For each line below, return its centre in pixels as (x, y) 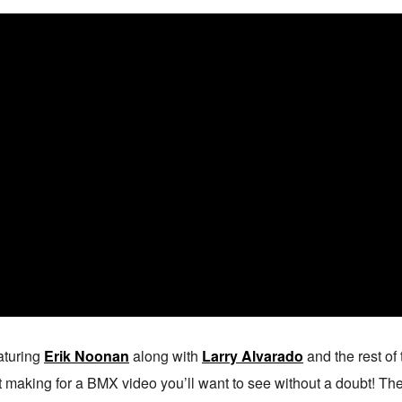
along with (166, 356)
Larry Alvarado (253, 356)
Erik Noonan (87, 356)
